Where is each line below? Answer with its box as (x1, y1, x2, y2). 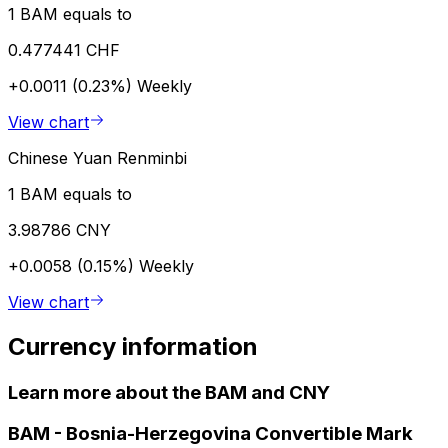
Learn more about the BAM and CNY (8, 380, 330, 404)
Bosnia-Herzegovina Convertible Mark (66, 422, 413, 446)
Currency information (8, 331, 258, 361)
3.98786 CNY (8, 219, 111, 240)
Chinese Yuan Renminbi (8, 147, 187, 168)
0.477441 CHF (8, 39, 120, 60)
